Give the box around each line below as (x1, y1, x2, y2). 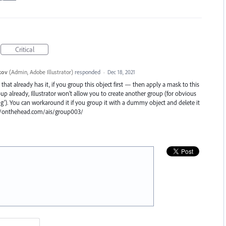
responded (73, 68, 102, 76)
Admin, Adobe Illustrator (11, 68, 71, 76)
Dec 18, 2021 (107, 69, 135, 76)
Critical (15, 45, 34, 54)
